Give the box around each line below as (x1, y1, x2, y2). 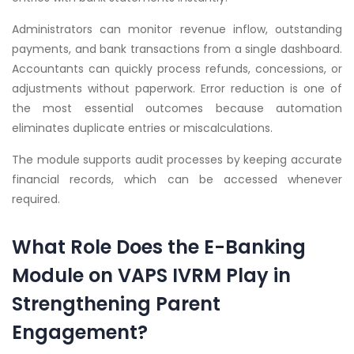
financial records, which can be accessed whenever (12, 171, 342, 188)
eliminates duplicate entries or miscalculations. (12, 120, 273, 137)
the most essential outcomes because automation (12, 100, 342, 117)
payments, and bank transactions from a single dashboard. (12, 41, 342, 58)
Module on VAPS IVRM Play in (12, 262, 291, 289)
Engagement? (12, 319, 148, 346)
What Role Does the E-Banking (12, 234, 306, 261)
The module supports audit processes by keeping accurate (12, 152, 342, 168)
